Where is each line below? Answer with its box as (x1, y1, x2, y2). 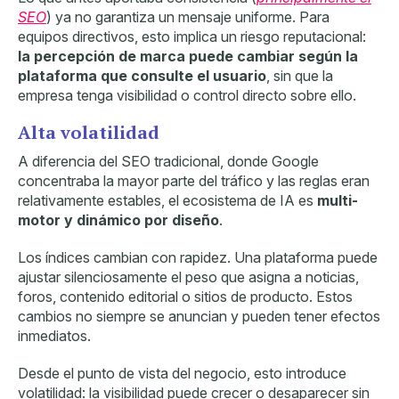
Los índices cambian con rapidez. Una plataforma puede (18, 248, 378, 266)
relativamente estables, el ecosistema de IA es (18, 191, 317, 209)
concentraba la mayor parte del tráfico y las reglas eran (18, 171, 370, 190)
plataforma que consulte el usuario (18, 66, 266, 85)
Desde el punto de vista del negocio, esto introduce (18, 363, 346, 382)
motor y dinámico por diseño (18, 210, 219, 229)
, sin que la (266, 66, 333, 85)
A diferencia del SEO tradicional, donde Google (18, 151, 319, 170)
